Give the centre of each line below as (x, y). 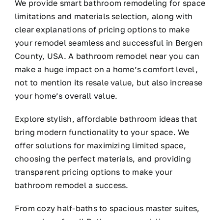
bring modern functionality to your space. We (102, 132)
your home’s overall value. (66, 96)
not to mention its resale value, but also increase (108, 82)
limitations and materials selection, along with (104, 16)
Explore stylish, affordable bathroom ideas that (106, 119)
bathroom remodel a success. (71, 185)
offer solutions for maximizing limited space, (100, 145)
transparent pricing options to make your (94, 172)
